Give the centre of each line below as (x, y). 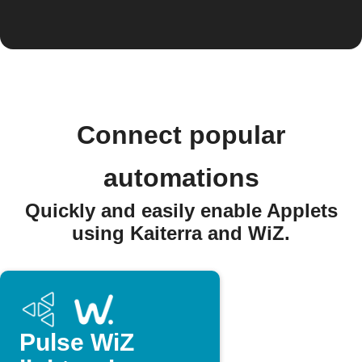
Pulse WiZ (77, 342)
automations (181, 178)
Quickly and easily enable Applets (181, 210)
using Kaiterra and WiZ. (181, 233)
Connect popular (181, 135)
